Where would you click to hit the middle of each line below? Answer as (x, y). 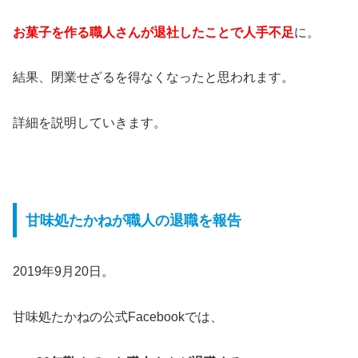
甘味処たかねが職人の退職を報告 (133, 220)
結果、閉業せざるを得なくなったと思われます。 (153, 78)
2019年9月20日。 (64, 272)
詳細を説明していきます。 (89, 123)
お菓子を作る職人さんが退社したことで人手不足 (153, 32)
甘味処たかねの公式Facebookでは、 (118, 317)
